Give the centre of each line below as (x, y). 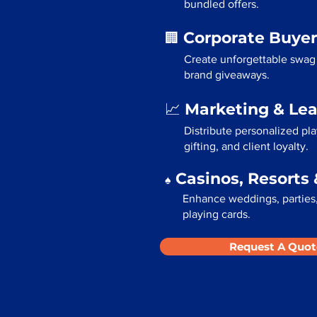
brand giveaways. (227, 75)
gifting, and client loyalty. (246, 146)
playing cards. (217, 214)
